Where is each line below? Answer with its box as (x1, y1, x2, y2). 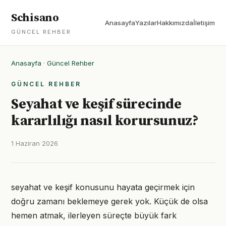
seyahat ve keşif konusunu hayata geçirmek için (11, 182, 195, 192)
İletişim (193, 19, 215, 27)
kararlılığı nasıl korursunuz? (11, 112, 199, 130)
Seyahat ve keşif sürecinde (11, 95, 182, 113)
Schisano (11, 11, 59, 25)
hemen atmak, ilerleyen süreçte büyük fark (11, 210, 177, 220)
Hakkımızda (157, 19, 193, 27)
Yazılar (135, 19, 157, 27)
